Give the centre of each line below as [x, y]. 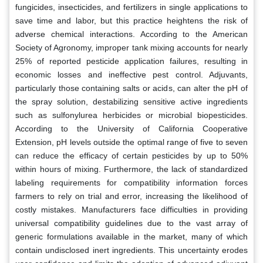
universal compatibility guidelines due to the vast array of [131, 223]
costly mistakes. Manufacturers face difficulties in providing [131, 209]
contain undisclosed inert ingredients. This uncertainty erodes [131, 250]
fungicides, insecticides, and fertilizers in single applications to [131, 7]
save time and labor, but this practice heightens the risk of [131, 20]
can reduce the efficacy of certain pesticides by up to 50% [131, 155]
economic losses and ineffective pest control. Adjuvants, [131, 74]
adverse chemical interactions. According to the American [131, 34]
